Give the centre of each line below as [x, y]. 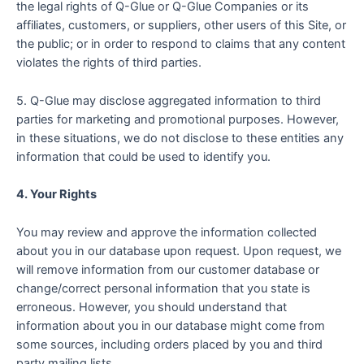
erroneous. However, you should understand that [152, 307]
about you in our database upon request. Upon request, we [179, 251]
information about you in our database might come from [171, 325]
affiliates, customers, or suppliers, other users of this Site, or [181, 26]
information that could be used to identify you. [143, 156]
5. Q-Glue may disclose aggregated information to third [169, 100]
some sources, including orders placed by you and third [169, 344]
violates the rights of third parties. [109, 63]
